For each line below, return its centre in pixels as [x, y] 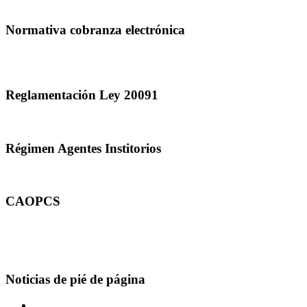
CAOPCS [33, 201]
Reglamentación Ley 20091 [82, 95]
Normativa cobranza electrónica [95, 29]
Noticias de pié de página [75, 279]
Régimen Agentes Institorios [83, 148]
